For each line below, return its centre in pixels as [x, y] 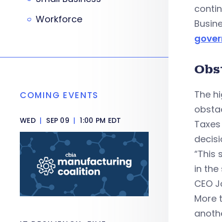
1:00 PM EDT [100, 120]
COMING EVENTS [59, 95]
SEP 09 [58, 120]
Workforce [59, 19]
